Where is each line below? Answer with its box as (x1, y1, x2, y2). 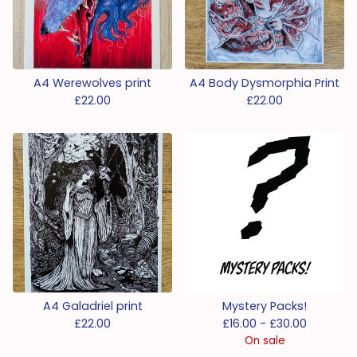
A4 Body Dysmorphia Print (190, 75, 339, 91)
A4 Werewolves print (33, 75, 151, 91)
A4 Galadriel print (42, 298, 143, 314)
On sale (244, 333, 285, 348)
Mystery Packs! (222, 298, 307, 314)
